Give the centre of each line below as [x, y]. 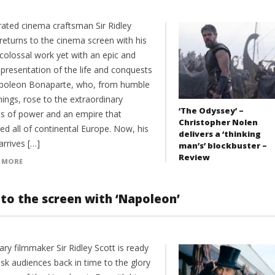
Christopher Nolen [218, 122]
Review [194, 157]
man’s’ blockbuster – [223, 145]
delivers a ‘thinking [219, 134]
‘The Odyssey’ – [211, 110]
